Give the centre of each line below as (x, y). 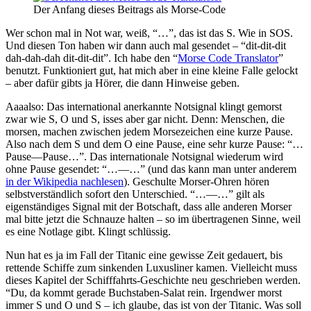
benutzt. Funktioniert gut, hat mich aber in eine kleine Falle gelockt (152, 71)
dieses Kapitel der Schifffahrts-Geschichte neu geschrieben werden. (153, 280)
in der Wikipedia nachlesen (65, 182)
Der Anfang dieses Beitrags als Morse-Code (129, 10)
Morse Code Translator (228, 58)
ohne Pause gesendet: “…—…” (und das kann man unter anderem (151, 169)
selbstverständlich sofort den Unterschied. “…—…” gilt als (135, 194)
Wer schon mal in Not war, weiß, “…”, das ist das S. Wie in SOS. (149, 33)
